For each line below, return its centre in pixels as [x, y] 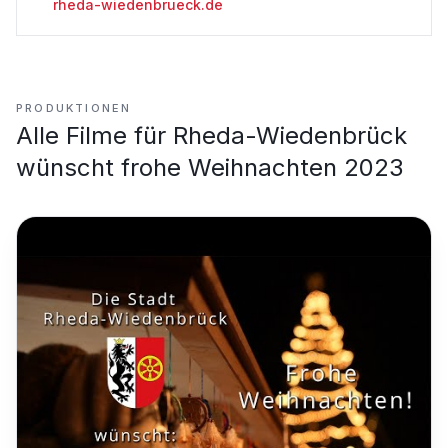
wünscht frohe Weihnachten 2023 [210, 167]
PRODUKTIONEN [74, 108]
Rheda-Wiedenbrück [290, 135]
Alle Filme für [94, 135]
